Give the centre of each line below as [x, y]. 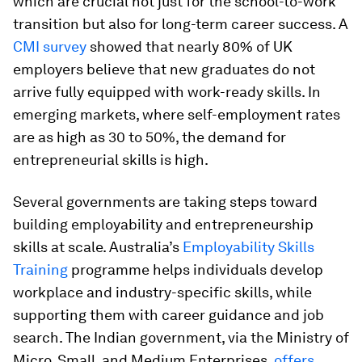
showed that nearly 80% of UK [189, 46]
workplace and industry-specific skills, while [162, 292]
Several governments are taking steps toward [165, 202]
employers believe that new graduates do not [164, 69]
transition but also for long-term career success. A [181, 24]
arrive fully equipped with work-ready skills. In [167, 92]
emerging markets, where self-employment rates [177, 114]
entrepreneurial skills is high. [111, 160]
